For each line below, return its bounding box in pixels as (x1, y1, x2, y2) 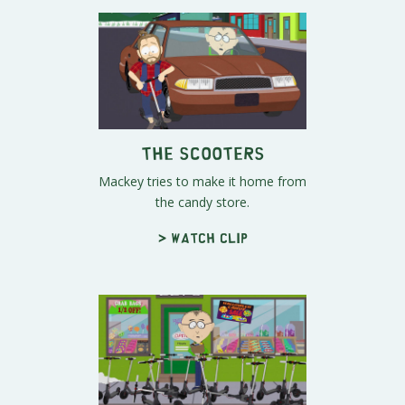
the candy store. (155, 193, 250, 212)
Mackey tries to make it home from (99, 173, 306, 191)
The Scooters (140, 148, 265, 157)
